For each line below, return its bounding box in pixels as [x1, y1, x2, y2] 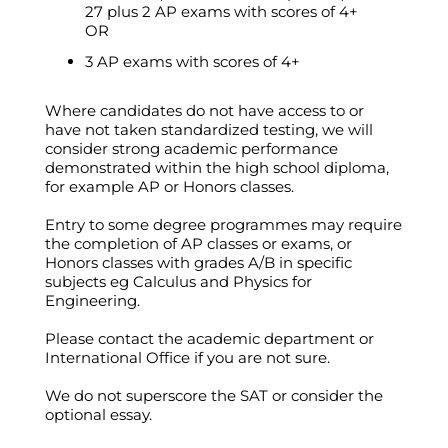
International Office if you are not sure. [45, 347, 330, 367]
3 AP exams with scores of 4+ [85, 51, 300, 71]
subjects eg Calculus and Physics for [45, 271, 312, 291]
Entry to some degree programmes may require [45, 214, 402, 234]
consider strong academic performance [45, 138, 338, 158]
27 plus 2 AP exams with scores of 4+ [85, 2, 358, 22]
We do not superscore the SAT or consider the [45, 385, 383, 405]
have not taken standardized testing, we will [45, 119, 373, 139]
